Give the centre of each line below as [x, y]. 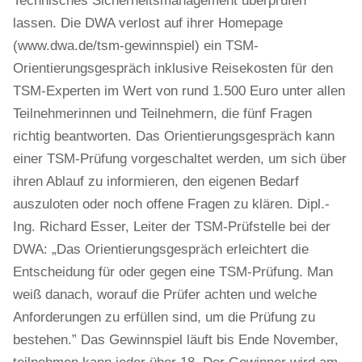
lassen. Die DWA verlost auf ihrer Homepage [148, 23]
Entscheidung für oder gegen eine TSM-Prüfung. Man [173, 272]
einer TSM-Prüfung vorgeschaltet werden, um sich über [180, 159]
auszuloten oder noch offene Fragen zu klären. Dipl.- [171, 204]
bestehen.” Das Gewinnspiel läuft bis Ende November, [176, 340]
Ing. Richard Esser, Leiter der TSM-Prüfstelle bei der [172, 227]
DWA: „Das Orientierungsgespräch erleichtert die [161, 249]
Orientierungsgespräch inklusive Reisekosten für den [173, 68]
